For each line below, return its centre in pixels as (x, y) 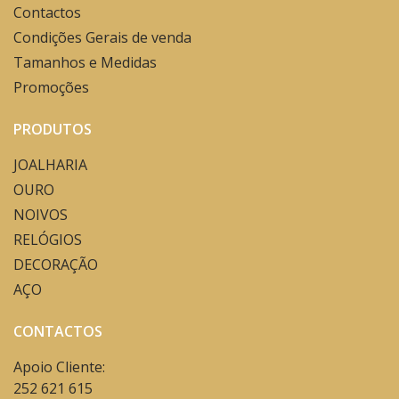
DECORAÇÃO (56, 264)
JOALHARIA (50, 164)
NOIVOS (41, 214)
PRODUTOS (53, 129)
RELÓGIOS (48, 239)
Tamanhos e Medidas (85, 62)
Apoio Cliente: (59, 366)
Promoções (51, 87)
